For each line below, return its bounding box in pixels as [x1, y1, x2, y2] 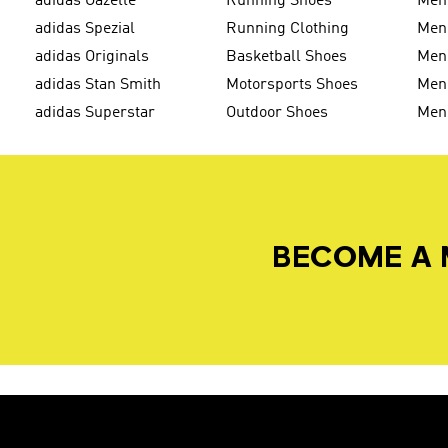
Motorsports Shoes [226, 76, 359, 93]
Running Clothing [226, 20, 350, 37]
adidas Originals [35, 48, 149, 65]
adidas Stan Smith [35, 76, 161, 93]
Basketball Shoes [226, 48, 348, 65]
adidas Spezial [35, 20, 135, 37]
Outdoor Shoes [226, 104, 329, 121]
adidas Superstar [35, 104, 155, 121]
